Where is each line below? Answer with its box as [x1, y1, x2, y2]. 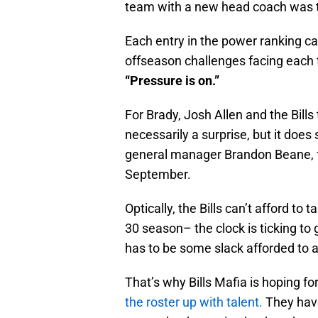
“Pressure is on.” [125, 73, 219, 89]
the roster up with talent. [125, 295, 263, 310]
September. [125, 167, 191, 182]
